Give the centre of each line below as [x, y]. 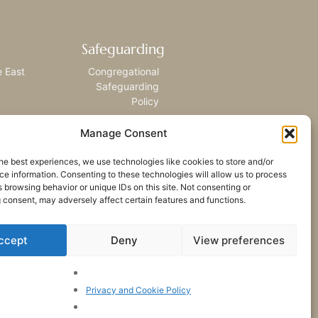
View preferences [239, 240]
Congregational [123, 72]
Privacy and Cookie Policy [138, 290]
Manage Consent [124, 133]
